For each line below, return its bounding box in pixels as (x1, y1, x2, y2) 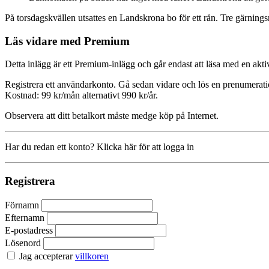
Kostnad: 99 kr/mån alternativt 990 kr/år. (5, 90, 158, 101)
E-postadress (5, 225, 53, 235)
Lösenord (5, 237, 41, 248)
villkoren (75, 250, 109, 261)
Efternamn (5, 212, 44, 223)
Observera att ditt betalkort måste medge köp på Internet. (5, 110, 219, 121)
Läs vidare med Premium (5, 34, 130, 47)
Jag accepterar (19, 250, 75, 261)
